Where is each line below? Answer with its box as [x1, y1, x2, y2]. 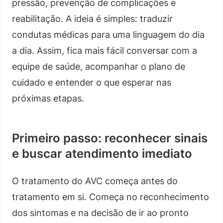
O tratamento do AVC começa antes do [12, 175, 178, 186]
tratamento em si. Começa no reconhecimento [12, 191, 209, 202]
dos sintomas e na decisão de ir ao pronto [12, 207, 189, 218]
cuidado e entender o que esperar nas [12, 77, 171, 88]
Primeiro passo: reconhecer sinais [12, 130, 208, 145]
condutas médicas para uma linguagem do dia [12, 29, 205, 40]
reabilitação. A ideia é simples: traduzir [12, 13, 173, 24]
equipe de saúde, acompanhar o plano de [12, 61, 185, 72]
